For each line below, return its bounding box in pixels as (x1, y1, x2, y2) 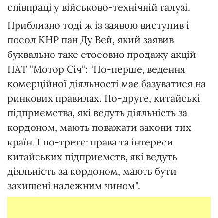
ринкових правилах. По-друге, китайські (7, 92, 200, 105)
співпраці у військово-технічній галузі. (7, 1, 190, 14)
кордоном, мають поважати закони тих (7, 121, 191, 134)
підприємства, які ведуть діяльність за (7, 107, 187, 119)
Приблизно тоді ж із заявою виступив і (7, 19, 189, 32)
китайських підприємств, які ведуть (7, 150, 177, 163)
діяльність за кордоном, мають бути (7, 165, 177, 178)
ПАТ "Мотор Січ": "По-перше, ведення (7, 63, 185, 75)
